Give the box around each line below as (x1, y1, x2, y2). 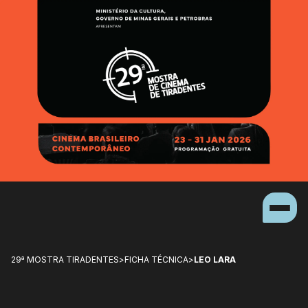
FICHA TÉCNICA (124, 254, 188, 265)
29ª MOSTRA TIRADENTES (11, 254, 119, 265)
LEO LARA (194, 254, 236, 265)
